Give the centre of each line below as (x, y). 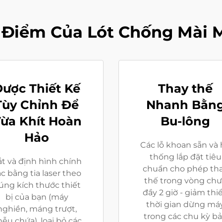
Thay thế (185, 88)
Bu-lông (185, 121)
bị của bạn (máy (37, 197)
